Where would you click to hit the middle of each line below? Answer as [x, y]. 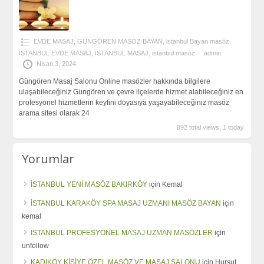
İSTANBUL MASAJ [121, 53]
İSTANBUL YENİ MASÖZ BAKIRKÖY [89, 184]
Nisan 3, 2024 [56, 64]
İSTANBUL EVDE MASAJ [55, 53]
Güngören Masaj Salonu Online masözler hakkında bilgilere [114, 82]
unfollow [36, 245]
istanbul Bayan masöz [197, 42]
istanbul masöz [173, 53]
